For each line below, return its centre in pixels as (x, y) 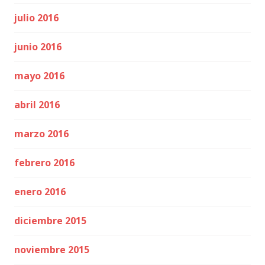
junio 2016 (38, 47)
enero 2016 (40, 192)
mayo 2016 (39, 76)
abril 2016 (37, 105)
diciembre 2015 (50, 221)
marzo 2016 (41, 134)
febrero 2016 (44, 163)
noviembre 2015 (52, 250)
